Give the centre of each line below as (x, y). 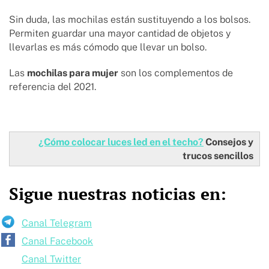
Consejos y (228, 142)
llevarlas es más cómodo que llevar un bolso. (109, 47)
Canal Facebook (57, 241)
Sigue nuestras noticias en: (118, 194)
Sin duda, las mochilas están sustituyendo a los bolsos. (130, 20)
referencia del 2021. (54, 87)
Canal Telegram (57, 223)
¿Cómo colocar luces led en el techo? (121, 142)
